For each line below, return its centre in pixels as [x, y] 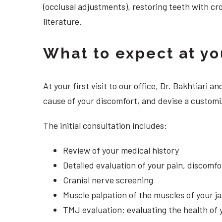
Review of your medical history [121, 150]
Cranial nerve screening [108, 180]
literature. [62, 22]
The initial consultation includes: [105, 126]
